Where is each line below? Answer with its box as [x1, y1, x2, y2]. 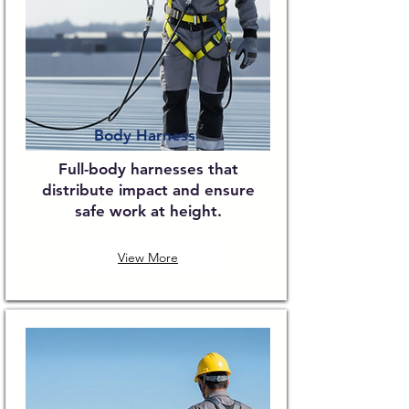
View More [118, 248, 178, 266]
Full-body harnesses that [58, 160, 238, 178]
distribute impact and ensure [41, 181, 255, 199]
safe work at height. [74, 202, 222, 220]
